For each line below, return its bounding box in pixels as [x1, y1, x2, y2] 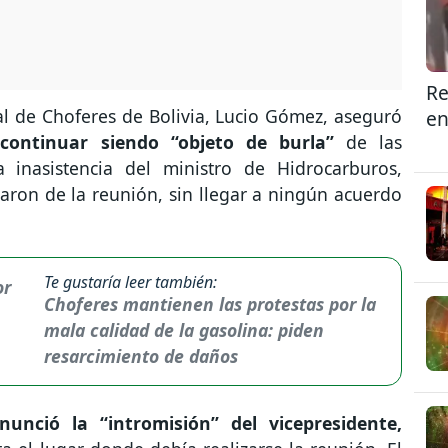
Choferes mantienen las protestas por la [43, 291, 376, 316]
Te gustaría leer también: [43, 270, 217, 293]
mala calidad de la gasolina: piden [43, 317, 324, 342]
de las [333, 129, 403, 154]
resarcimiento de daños [43, 343, 238, 368]
